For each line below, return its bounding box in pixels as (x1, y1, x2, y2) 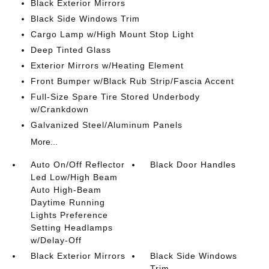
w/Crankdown (30, 104, 89, 114)
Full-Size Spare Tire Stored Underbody (30, 92, 200, 101)
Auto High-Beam (30, 185, 101, 195)
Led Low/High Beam (30, 172, 118, 182)
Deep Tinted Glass (30, 45, 111, 55)
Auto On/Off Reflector (30, 160, 125, 169)
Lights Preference (30, 210, 108, 220)
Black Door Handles (150, 160, 237, 169)
